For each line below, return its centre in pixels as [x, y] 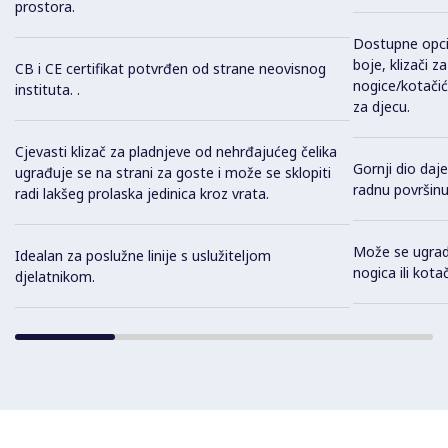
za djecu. [381, 106]
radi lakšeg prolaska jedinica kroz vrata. [142, 194]
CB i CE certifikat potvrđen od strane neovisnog [170, 69]
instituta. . [47, 90]
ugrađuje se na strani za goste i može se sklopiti [173, 173]
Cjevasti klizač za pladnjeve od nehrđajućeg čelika [176, 152]
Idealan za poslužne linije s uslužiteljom [143, 256]
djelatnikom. [55, 277]
